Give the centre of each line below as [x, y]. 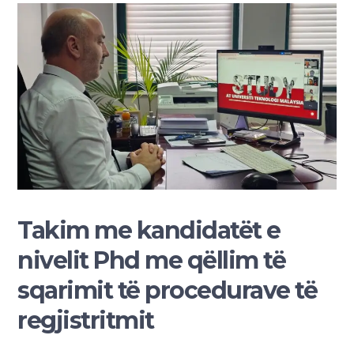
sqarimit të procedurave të [168, 290]
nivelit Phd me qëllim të [152, 260]
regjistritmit [86, 320]
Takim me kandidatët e [149, 230]
